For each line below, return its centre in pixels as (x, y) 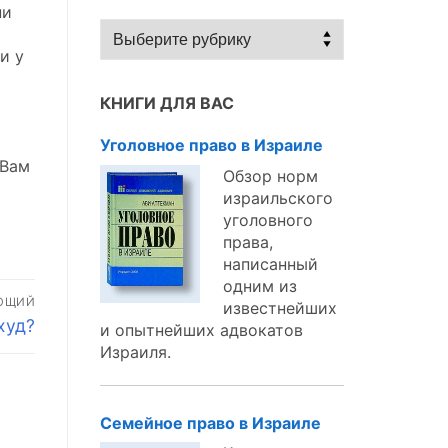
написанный (270, 263)
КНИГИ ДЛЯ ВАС (167, 103)
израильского (277, 197)
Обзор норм (270, 175)
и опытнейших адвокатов (201, 329)
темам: (126, 72)
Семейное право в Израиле (210, 422)
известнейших (279, 307)
